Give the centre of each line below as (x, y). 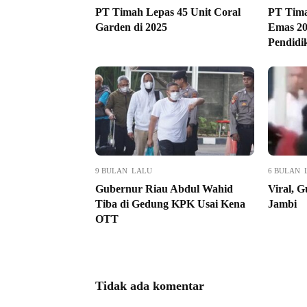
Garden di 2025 (131, 27)
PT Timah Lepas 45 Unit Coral (168, 12)
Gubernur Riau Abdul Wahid (164, 188)
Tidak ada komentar (150, 285)
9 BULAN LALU (124, 170)
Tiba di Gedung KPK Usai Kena (170, 204)
